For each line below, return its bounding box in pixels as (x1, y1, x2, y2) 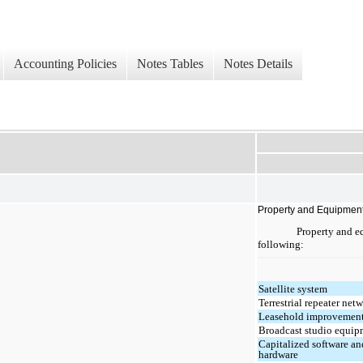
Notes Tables (137, 57, 203, 71)
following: (258, 238, 304, 251)
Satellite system (258, 282, 328, 295)
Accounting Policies (14, 57, 117, 71)
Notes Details (224, 57, 293, 71)
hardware (258, 348, 299, 361)
